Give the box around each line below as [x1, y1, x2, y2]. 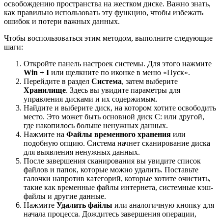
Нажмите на [24, 130, 66, 139]
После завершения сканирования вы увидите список [24, 157, 201, 165]
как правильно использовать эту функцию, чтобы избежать [4, 8, 203, 17]
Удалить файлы [56, 201, 112, 210]
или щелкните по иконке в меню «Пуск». [49, 68, 190, 77]
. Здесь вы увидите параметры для [66, 86, 180, 95]
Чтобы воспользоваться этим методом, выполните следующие [4, 34, 213, 43]
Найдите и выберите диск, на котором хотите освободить [24, 104, 216, 112]
